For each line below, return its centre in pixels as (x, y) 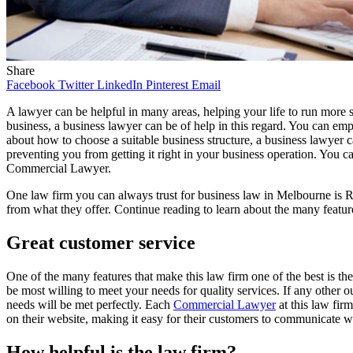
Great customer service (101, 242)
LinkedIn (120, 84)
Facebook (31, 84)
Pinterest (167, 84)
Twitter (76, 84)
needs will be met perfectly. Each (90, 304)
